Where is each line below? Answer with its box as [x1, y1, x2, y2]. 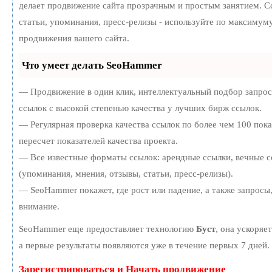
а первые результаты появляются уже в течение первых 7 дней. [19, 240, 270, 251]
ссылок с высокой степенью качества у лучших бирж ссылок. [19, 103, 262, 114]
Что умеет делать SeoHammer [22, 59, 162, 72]
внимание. [19, 202, 59, 212]
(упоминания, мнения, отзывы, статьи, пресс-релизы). [19, 169, 233, 179]
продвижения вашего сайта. [19, 33, 129, 44]
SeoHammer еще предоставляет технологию [19, 224, 196, 234]
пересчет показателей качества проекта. [19, 136, 178, 146]
